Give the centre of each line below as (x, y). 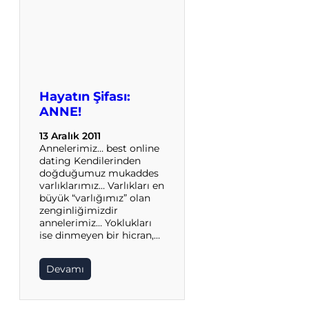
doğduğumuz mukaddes (99, 173)
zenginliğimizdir (79, 211)
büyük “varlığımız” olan (95, 198)
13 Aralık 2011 (70, 136)
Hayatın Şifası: (85, 97)
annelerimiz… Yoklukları (96, 223)
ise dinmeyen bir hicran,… (100, 236)
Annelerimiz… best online (99, 149)
